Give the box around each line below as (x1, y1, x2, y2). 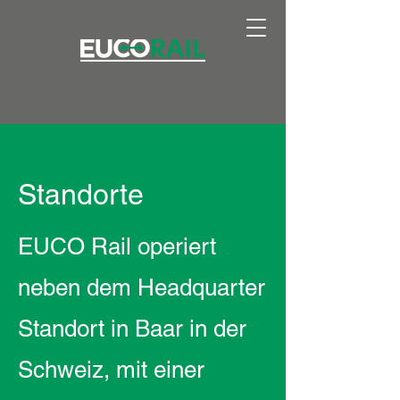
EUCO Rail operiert (18, 233, 216, 260)
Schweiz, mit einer (18, 356, 204, 383)
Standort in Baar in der (18, 315, 246, 342)
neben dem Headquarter (18, 274, 265, 301)
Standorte (18, 178, 144, 211)
